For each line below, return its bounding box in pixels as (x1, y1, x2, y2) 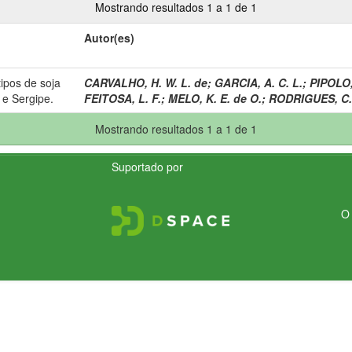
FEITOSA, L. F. (84, 90, 161, 106)
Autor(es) (84, 29, 134, 46)
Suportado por (112, 158, 184, 174)
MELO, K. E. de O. (168, 90, 262, 106)
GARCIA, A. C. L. (214, 74, 302, 90)
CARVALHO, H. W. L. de (84, 74, 207, 90)
